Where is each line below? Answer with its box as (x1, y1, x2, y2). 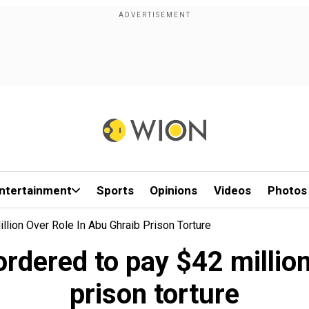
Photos (267, 183, 307, 197)
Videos (214, 183, 252, 197)
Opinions (150, 183, 198, 197)
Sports (96, 183, 134, 197)
